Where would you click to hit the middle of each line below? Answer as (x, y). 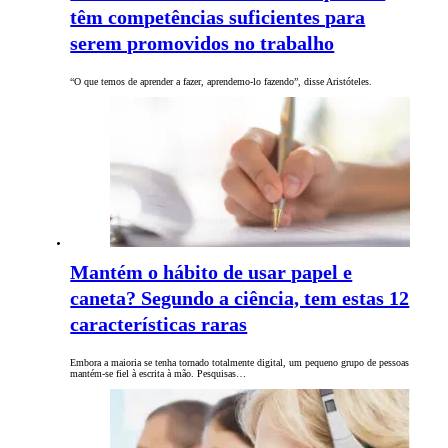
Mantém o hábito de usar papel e (211, 272)
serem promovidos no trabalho (202, 43)
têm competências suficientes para (218, 17)
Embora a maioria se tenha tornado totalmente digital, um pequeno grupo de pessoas (240, 363)
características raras (159, 324)
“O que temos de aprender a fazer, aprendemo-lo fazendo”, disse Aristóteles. (221, 82)
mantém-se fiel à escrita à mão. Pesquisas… (158, 374)
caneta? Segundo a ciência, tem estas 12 (240, 298)
